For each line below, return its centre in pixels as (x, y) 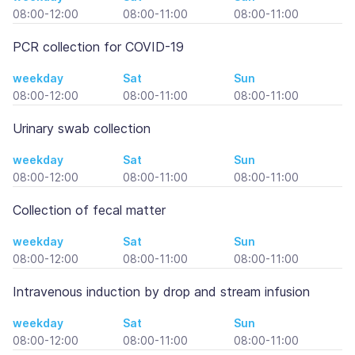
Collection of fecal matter (89, 210)
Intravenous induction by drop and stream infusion (161, 292)
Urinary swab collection (82, 128)
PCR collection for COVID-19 (98, 47)
